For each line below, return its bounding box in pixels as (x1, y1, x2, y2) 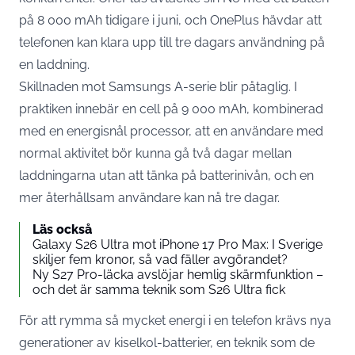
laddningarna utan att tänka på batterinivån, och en (19, 167, 314, 183)
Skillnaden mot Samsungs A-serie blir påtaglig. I (19, 78, 297, 94)
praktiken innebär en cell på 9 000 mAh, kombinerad (19, 101, 323, 116)
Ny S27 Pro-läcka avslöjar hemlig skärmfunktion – (32, 266, 323, 282)
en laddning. (19, 56, 90, 72)
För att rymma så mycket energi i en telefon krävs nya (19, 312, 331, 328)
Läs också (32, 221, 92, 237)
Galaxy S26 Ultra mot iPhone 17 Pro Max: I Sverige (32, 236, 323, 252)
